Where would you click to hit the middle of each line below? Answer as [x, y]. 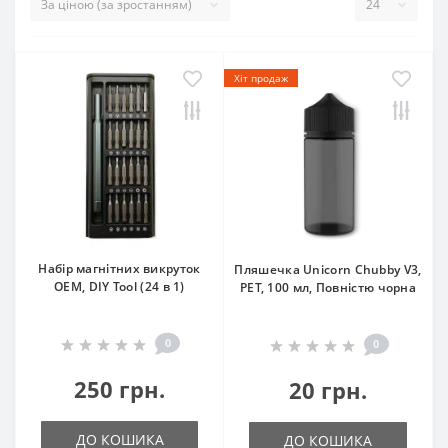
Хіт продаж [261, 78]
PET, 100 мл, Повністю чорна [328, 287]
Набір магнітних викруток [119, 268]
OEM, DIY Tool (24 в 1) [119, 286]
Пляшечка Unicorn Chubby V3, [328, 269]
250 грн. [119, 389]
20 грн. [328, 390]
